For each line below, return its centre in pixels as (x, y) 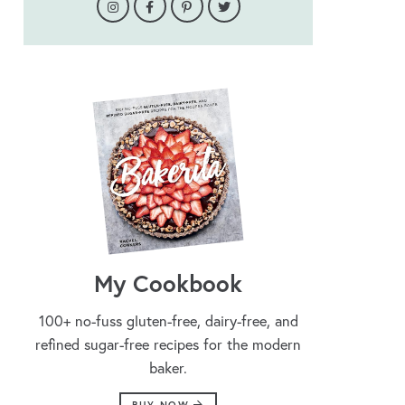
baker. (168, 368)
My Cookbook (168, 283)
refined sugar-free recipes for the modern (168, 345)
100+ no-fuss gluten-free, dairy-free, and (168, 321)
